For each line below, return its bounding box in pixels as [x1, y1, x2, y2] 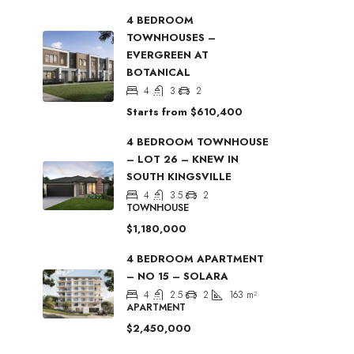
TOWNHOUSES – [126, 30, 216, 45]
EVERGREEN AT [126, 47, 209, 62]
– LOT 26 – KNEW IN [126, 152, 239, 167]
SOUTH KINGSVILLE [126, 169, 232, 184]
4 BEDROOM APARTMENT [126, 251, 264, 266]
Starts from [126, 104, 187, 119]
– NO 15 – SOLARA [126, 269, 228, 284]
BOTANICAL [126, 65, 190, 80]
